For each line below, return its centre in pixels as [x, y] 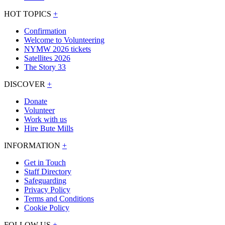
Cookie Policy [47, 208]
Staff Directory [48, 172]
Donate [36, 101]
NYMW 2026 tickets [58, 49]
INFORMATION [33, 146]
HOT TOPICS [29, 14]
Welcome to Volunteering [64, 40]
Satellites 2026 [47, 58]
